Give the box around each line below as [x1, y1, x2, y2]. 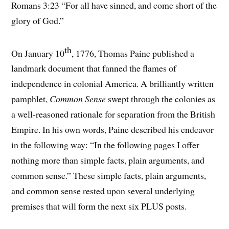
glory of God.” [11, 14, 64, 27]
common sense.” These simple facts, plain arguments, [11, 169, 207, 182]
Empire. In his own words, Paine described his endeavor [11, 123, 214, 136]
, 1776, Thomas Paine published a [72, 47, 195, 59]
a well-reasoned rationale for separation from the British [11, 108, 216, 121]
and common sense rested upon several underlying [11, 185, 195, 197]
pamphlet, [11, 93, 50, 105]
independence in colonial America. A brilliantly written [11, 77, 214, 90]
